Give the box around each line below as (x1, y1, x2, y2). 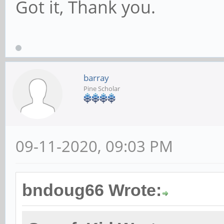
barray (83, 72, 109, 84)
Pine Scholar (83, 84, 120, 93)
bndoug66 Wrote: (22, 181, 161, 200)
